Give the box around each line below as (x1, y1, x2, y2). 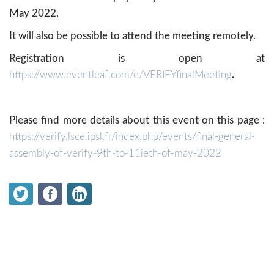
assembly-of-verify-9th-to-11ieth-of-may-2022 (9, 148, 221, 158)
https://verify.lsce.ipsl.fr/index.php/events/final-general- (9, 131, 255, 142)
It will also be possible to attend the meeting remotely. (9, 31, 256, 41)
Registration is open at (9, 53, 265, 64)
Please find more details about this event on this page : (9, 115, 265, 125)
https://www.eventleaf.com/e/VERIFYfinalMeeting (9, 70, 232, 80)
